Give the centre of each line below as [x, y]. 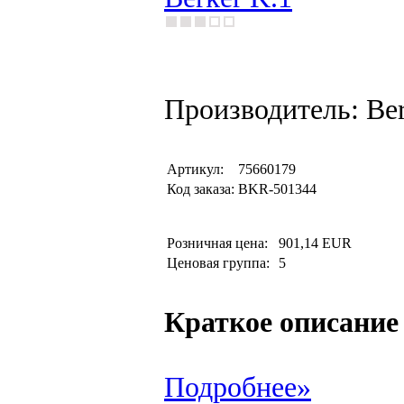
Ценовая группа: [220, 263]
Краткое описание [281, 322]
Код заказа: [201, 189]
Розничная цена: [221, 243]
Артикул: [195, 169]
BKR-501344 [277, 189]
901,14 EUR [315, 243]
